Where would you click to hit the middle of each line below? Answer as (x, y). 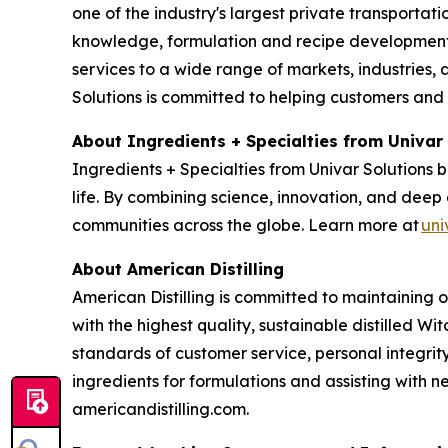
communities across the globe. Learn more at (246, 225)
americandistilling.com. (160, 409)
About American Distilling (178, 269)
